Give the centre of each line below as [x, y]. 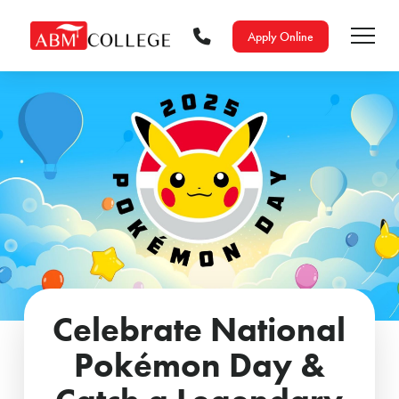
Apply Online [280, 36]
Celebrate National [199, 329]
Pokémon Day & [199, 364]
